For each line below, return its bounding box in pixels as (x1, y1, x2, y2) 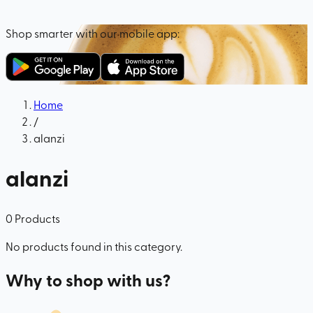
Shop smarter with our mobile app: (6, 24, 180, 41)
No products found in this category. (6, 238, 182, 254)
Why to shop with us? (6, 268, 170, 293)
